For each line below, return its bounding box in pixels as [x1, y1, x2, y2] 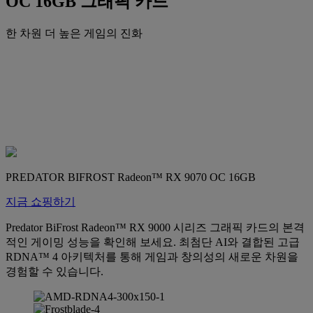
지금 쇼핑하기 [6, 195, 75, 208]
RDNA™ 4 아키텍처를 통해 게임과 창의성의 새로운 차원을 [6, 250, 298, 263]
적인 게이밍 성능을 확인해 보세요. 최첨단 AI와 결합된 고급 [6, 235, 300, 248]
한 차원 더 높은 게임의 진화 [6, 27, 143, 39]
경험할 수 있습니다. [6, 265, 103, 277]
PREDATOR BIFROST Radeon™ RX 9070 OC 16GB [6, 170, 256, 183]
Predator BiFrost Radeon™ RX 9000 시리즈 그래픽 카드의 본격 [6, 221, 305, 233]
